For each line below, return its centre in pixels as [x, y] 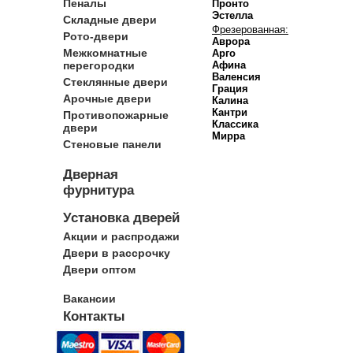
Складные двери [110, 20]
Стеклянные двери [115, 82]
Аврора [231, 41]
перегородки [99, 65]
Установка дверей [121, 218]
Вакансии [89, 299]
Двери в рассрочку [117, 253]
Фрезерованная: [250, 30]
